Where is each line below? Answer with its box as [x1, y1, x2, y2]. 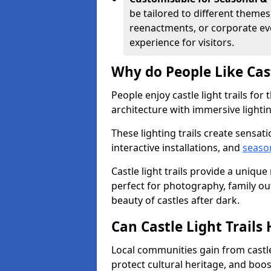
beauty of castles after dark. [111, 194, 240, 207]
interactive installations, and [111, 141, 243, 154]
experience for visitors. [129, 36, 234, 49]
